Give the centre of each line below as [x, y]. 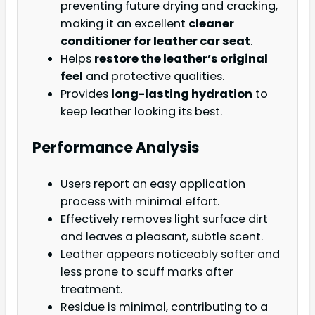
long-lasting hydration [182, 94]
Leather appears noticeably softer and [170, 255]
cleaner [211, 23]
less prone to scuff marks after [147, 272]
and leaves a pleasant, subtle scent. [162, 237]
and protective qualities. [154, 76]
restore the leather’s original [181, 58]
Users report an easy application [153, 184]
